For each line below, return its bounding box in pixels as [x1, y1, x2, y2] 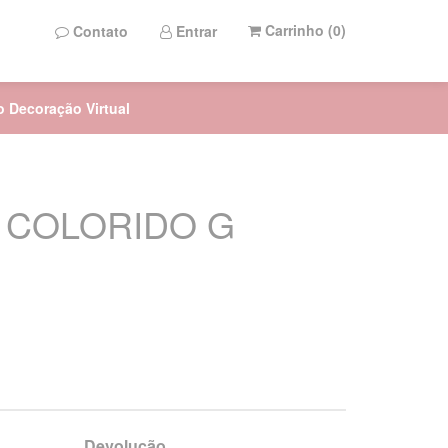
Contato [69, 21, 128, 41]
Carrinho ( [261, 20, 333, 40]
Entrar [172, 21, 217, 41]
